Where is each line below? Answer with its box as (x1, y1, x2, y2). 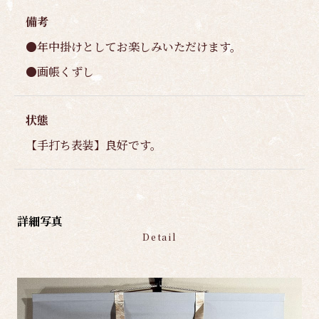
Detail (142, 230, 177, 243)
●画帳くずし (26, 63, 94, 80)
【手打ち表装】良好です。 (26, 136, 162, 153)
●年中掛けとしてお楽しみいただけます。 (26, 38, 241, 55)
